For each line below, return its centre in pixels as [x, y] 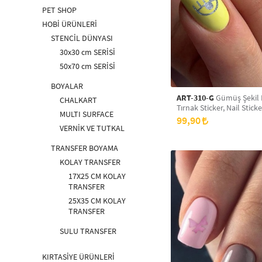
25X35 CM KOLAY [97, 201]
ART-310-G [195, 98]
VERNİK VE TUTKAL [92, 128]
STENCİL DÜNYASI [82, 38]
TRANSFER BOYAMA [85, 148]
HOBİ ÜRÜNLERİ [70, 24]
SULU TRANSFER [88, 231]
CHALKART [78, 100]
